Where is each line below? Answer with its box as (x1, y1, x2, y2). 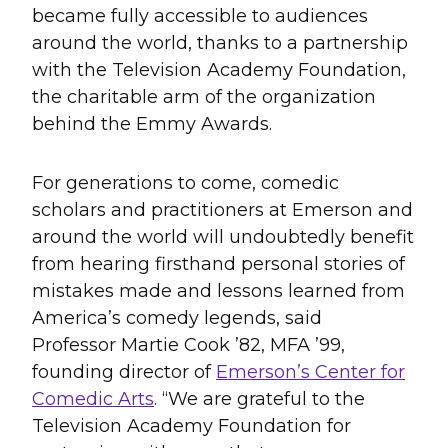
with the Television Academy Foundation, (32, 58, 406, 81)
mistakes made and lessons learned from (32, 279, 405, 302)
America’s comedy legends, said (32, 306, 322, 329)
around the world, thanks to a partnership (32, 31, 408, 54)
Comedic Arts (32, 387, 154, 410)
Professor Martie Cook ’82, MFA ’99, (32, 333, 345, 356)
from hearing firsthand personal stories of (32, 252, 405, 275)
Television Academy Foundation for (32, 414, 351, 437)
